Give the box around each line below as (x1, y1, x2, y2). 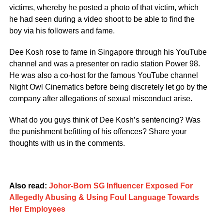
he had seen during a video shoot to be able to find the (9, 15, 195, 23)
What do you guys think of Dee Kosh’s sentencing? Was (9, 115, 201, 124)
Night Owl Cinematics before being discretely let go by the (9, 82, 207, 91)
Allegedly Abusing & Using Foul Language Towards (9, 193, 199, 201)
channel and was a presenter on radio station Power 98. (9, 59, 200, 68)
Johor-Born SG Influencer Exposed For (48, 181, 193, 190)
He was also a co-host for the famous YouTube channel (9, 71, 198, 79)
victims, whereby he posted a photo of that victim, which (9, 3, 199, 12)
